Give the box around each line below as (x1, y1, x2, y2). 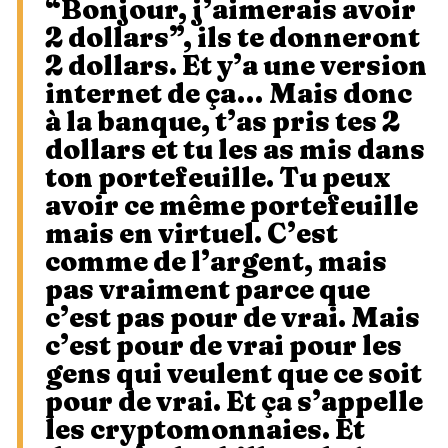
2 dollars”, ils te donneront (45, 19, 420, 54)
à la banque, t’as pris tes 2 (45, 103, 400, 138)
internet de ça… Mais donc (45, 75, 412, 110)
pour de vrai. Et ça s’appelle (45, 383, 423, 418)
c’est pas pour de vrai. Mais (45, 299, 420, 334)
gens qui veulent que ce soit (45, 355, 422, 390)
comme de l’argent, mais (45, 243, 387, 278)
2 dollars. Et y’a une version (45, 47, 427, 82)
